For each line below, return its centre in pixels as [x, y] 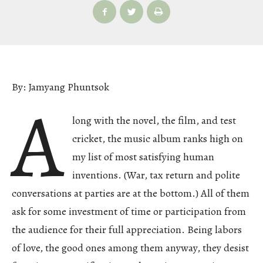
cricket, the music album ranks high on [158, 138]
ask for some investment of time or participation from [129, 211]
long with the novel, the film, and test [154, 120]
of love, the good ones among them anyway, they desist [130, 247]
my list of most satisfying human [144, 156]
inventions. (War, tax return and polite [156, 175]
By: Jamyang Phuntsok [60, 87]
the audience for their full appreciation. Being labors [127, 229]
